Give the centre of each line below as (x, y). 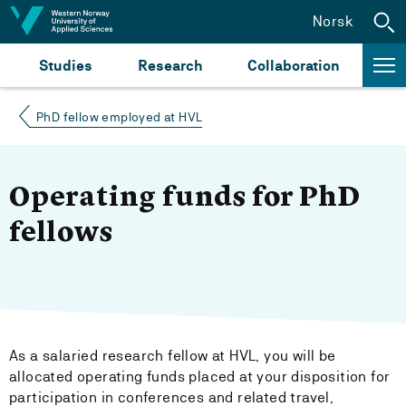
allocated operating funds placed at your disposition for (200, 377)
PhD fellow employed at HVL (120, 117)
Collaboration (294, 65)
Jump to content (73, 20)
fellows (61, 234)
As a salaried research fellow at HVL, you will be (173, 356)
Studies (66, 65)
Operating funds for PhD (185, 198)
